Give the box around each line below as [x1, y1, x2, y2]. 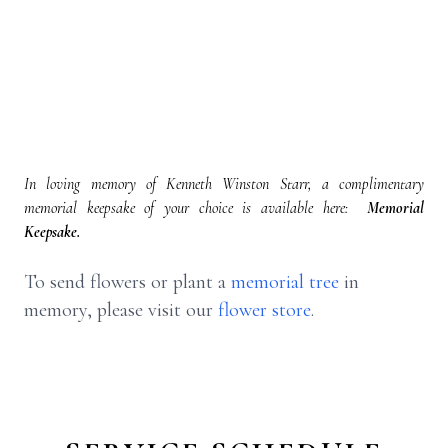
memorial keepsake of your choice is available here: [24, 198, 358, 218]
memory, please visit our [24, 298, 218, 322]
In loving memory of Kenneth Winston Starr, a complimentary [24, 174, 424, 194]
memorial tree [231, 270, 339, 294]
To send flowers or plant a [24, 270, 231, 294]
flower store [218, 298, 311, 322]
